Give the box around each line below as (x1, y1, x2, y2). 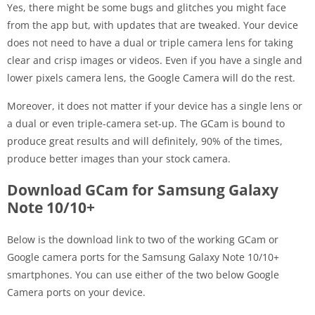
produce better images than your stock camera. (7, 152, 231, 166)
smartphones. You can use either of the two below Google (7, 268, 279, 282)
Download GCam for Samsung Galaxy (7, 180, 278, 200)
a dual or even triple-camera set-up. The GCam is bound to (7, 117, 285, 131)
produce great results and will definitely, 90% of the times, (7, 134, 283, 148)
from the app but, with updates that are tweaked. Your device (7, 18, 298, 32)
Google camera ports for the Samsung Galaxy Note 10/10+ (7, 250, 279, 264)
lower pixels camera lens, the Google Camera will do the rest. (7, 71, 295, 85)
